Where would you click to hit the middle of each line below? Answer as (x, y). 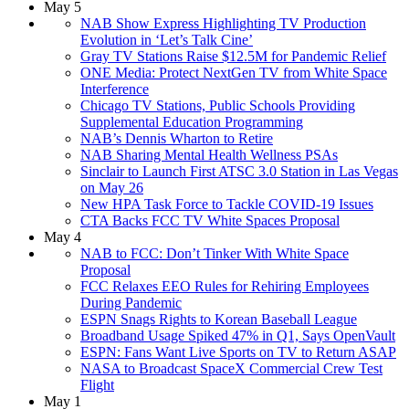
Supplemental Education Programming (192, 121)
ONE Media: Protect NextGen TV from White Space (234, 72)
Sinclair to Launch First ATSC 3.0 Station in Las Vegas (239, 171)
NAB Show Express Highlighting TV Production (223, 23)
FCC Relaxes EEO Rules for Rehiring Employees (225, 286)
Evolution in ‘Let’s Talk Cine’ (167, 39)
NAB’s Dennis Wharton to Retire (177, 138)
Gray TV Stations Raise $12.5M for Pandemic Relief (233, 56)
